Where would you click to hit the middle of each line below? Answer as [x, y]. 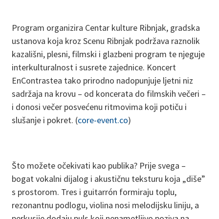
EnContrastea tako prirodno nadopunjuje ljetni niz [102, 80]
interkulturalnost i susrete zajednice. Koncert [94, 67]
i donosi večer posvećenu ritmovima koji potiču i [99, 107]
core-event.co [103, 120]
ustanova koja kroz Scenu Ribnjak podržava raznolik [106, 41]
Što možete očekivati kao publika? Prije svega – [99, 165]
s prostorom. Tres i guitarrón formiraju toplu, [94, 192]
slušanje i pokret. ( [45, 120]
